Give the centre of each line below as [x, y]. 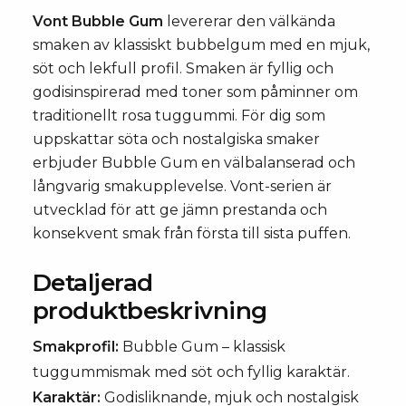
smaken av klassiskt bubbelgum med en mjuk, [201, 45]
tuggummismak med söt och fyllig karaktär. [191, 372]
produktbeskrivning [150, 311]
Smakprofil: [76, 347]
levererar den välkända [249, 21]
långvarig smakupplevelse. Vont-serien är [182, 186]
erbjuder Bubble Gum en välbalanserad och [194, 163]
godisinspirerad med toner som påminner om [195, 92]
